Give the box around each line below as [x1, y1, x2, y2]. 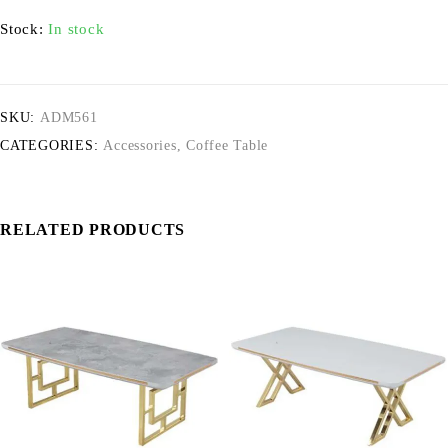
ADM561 [40, 110, 98, 125]
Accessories [103, 138, 177, 153]
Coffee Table [186, 138, 268, 153]
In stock [48, 21, 105, 37]
